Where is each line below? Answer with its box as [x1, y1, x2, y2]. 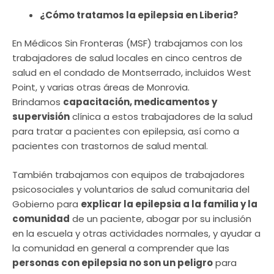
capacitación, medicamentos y [63, 95, 217, 109]
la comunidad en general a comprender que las [12, 241, 229, 254]
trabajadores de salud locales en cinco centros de [12, 51, 242, 65]
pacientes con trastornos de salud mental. [12, 139, 208, 153]
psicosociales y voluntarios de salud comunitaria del [12, 182, 250, 196]
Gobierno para [12, 197, 81, 210]
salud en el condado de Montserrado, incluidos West [12, 66, 251, 80]
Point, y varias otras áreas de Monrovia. [12, 81, 190, 94]
